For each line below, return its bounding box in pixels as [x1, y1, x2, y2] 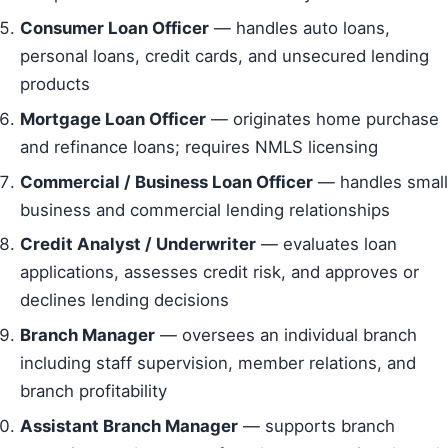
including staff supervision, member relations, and [20, 352, 416, 373]
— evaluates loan [256, 234, 397, 255]
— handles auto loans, [209, 18, 390, 39]
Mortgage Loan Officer [20, 108, 206, 129]
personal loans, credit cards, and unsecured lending [20, 46, 429, 67]
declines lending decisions [20, 290, 229, 311]
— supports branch [238, 415, 395, 436]
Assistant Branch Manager [20, 415, 238, 436]
